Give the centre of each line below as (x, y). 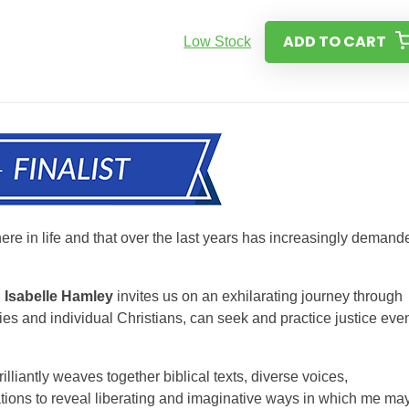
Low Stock (218, 42)
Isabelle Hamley (59, 296)
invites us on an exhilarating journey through (258, 296)
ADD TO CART (335, 42)
